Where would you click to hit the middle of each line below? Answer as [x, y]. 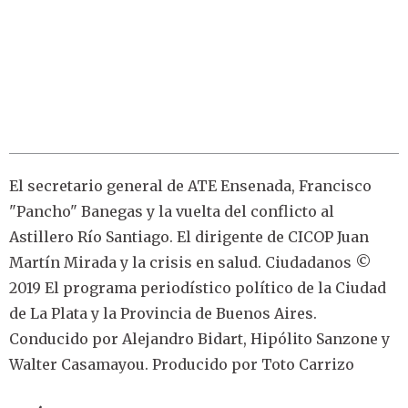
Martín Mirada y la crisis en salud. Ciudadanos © [190, 263]
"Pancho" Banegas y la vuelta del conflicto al [172, 212]
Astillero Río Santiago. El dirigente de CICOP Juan [189, 237]
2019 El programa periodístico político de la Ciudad [198, 288]
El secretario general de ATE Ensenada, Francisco [190, 186]
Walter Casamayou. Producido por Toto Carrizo [182, 365]
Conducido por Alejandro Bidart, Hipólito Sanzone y [199, 339]
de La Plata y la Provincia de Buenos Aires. [163, 314]
